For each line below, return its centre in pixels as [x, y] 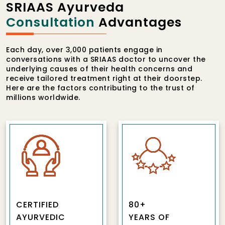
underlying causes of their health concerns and [99, 69]
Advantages [138, 22]
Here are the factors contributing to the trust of [100, 88]
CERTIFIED [37, 204]
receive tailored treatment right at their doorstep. [104, 78]
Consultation [50, 22]
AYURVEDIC [41, 217]
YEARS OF [149, 217]
